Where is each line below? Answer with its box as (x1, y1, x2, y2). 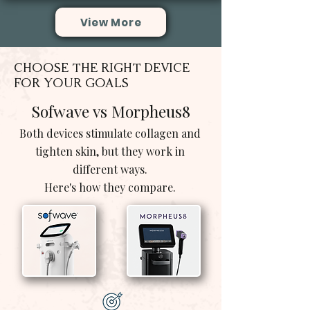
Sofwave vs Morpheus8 (31, 100, 190, 122)
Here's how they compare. (44, 180, 176, 194)
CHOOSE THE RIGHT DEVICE (14, 61, 190, 75)
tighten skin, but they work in (35, 144, 185, 158)
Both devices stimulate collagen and (19, 126, 201, 140)
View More (80, 15, 142, 30)
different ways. (73, 162, 147, 176)
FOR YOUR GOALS (14, 76, 129, 91)
